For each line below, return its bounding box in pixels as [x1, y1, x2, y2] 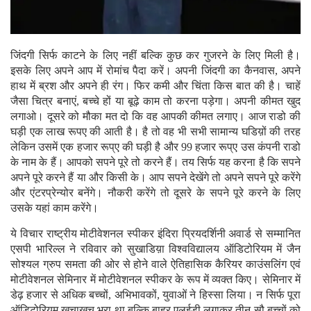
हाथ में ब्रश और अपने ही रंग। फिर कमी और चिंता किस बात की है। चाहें [10, 80, 301, 92]
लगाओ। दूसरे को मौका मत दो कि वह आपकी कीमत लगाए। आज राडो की [10, 110, 301, 123]
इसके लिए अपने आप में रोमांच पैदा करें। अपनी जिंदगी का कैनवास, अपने [10, 65, 301, 77]
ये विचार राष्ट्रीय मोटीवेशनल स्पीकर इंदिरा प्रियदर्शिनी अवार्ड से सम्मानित [10, 228, 301, 240]
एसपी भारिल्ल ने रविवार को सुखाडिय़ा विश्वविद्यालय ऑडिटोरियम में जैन [10, 243, 301, 255]
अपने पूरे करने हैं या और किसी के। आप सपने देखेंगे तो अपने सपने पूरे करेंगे [10, 171, 301, 184]
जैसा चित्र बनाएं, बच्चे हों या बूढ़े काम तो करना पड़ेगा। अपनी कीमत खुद [10, 95, 301, 108]
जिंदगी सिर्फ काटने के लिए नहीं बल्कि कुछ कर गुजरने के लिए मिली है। [10, 49, 301, 62]
